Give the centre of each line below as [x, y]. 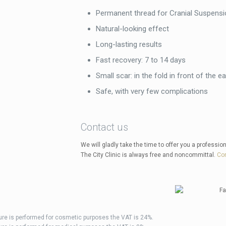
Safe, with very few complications [152, 91]
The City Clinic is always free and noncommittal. [149, 155]
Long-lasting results [129, 44]
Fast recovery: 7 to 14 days [140, 60]
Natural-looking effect [132, 29]
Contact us [104, 127]
